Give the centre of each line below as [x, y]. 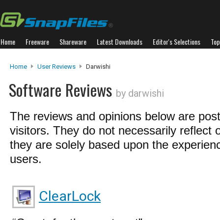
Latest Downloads [120, 41]
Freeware [37, 41]
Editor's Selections [177, 41]
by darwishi [140, 93]
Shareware [73, 41]
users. [26, 159]
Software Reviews [62, 90]
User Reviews [56, 67]
